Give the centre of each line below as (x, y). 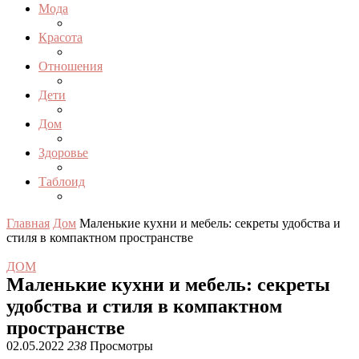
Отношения (71, 66)
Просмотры (120, 346)
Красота (61, 37)
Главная (28, 223)
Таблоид (62, 182)
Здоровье (63, 153)
